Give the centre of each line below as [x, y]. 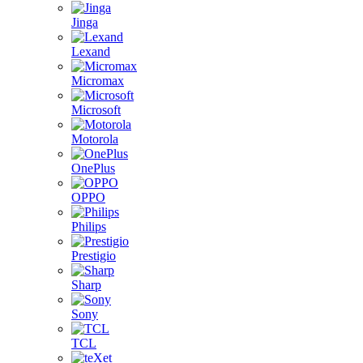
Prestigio [94, 256]
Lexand [91, 51]
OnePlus [93, 168]
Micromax [98, 81]
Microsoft [96, 110]
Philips [89, 226]
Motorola [95, 139]
